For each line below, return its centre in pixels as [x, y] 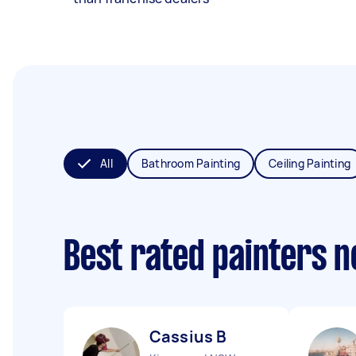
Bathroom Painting [190, 163]
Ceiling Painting [310, 163]
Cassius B [188, 337]
